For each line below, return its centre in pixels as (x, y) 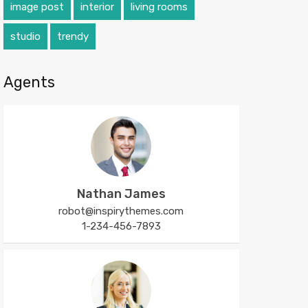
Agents (29, 82)
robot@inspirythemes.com (121, 211)
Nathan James (121, 194)
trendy (73, 36)
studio (25, 36)
